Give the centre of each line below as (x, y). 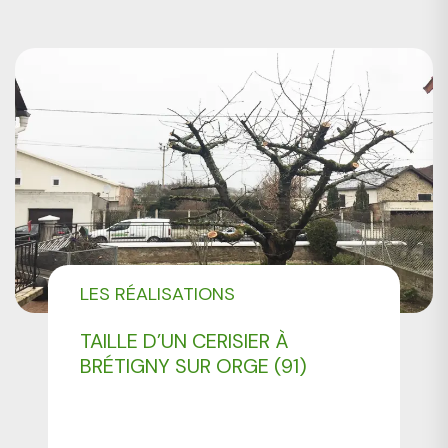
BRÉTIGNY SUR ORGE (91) (194, 366)
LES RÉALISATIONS (158, 294)
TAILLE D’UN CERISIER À (185, 341)
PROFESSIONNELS (154, 321)
